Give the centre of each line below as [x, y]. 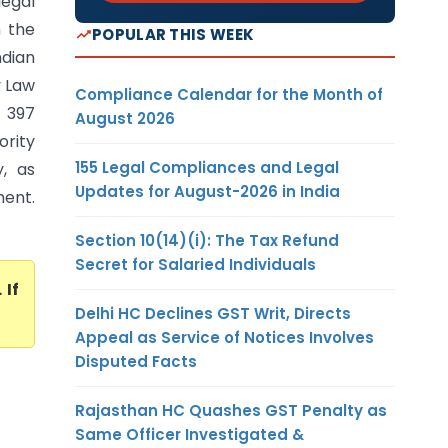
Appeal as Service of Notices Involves [224, 337]
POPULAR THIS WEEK [173, 34]
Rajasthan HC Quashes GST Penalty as [231, 410]
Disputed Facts [136, 361]
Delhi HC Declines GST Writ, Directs [213, 313]
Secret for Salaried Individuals [195, 264]
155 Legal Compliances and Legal [207, 167]
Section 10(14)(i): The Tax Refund [207, 240]
